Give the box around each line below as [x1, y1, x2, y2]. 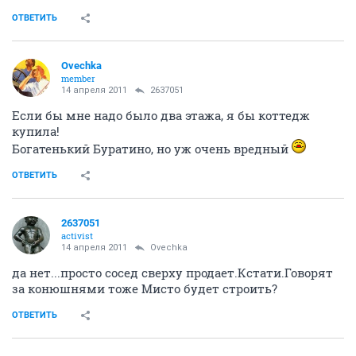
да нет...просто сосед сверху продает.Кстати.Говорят [12, 265, 333, 281]
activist [61, 230, 93, 242]
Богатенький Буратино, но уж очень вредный [12, 141, 292, 157]
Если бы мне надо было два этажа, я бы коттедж [12, 107, 310, 123]
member [61, 72, 95, 84]
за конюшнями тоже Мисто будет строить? [12, 281, 277, 296]
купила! [12, 123, 60, 139]
